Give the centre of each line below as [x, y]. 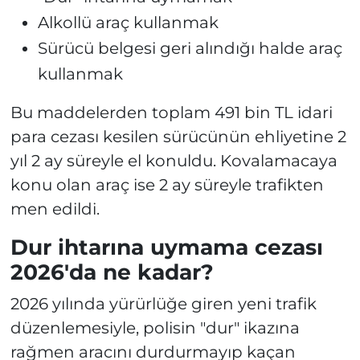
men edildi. [55, 209]
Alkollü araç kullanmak [128, 23]
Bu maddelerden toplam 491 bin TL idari [171, 113]
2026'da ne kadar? [112, 272]
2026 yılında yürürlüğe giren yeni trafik [163, 303]
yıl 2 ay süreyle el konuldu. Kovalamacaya [174, 161]
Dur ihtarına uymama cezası [166, 247]
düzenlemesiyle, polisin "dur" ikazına [155, 327]
